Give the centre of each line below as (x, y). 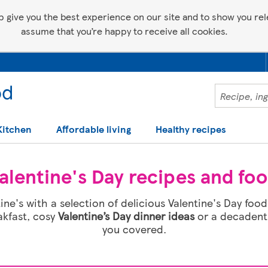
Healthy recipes (191, 129)
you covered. (134, 229)
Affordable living (93, 129)
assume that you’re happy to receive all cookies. (124, 31)
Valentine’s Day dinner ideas (127, 216)
